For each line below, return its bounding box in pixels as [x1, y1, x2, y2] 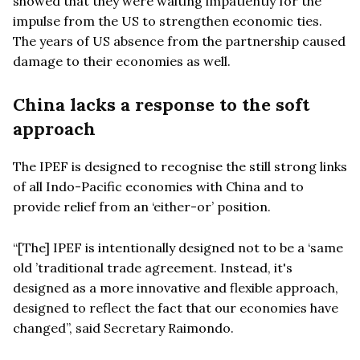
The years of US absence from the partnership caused [13, 32, 346, 49]
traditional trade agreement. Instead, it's [38, 259, 292, 276]
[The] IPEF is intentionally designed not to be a [18, 239, 308, 256]
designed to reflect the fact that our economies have [13, 299, 338, 316]
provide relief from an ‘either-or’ [13, 198, 214, 215]
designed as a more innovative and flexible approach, [13, 279, 338, 296]
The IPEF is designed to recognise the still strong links [13, 157, 347, 174]
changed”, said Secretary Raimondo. [13, 319, 234, 336]
